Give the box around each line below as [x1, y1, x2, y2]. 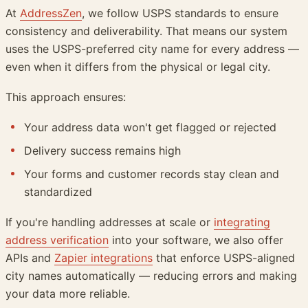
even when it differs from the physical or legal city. [5, 60, 270, 74]
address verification [5, 233, 109, 247]
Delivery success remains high [24, 144, 181, 158]
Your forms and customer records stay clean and [24, 167, 280, 181]
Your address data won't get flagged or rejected [24, 120, 277, 135]
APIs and [5, 251, 54, 265]
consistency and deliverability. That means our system [5, 24, 287, 38]
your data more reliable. [5, 287, 130, 301]
